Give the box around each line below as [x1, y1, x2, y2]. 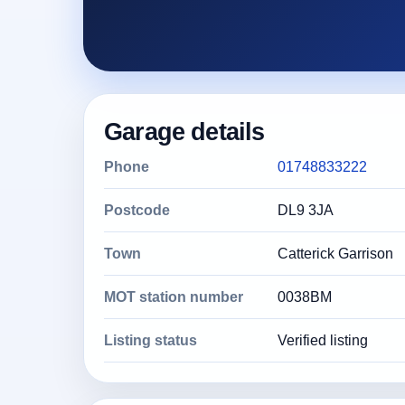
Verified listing [278, 333, 368, 348]
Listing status [104, 333, 197, 348]
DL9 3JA [278, 202, 334, 218]
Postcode [104, 202, 170, 218]
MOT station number [104, 289, 243, 305]
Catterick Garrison [278, 246, 393, 261]
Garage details [104, 118, 265, 146]
